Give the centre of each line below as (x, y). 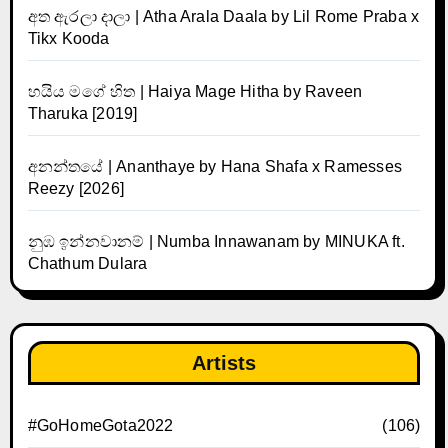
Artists (224, 362)
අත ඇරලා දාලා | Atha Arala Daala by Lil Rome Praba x (223, 16)
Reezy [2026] (75, 188)
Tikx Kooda (68, 38)
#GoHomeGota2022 (100, 425)
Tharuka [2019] (82, 113)
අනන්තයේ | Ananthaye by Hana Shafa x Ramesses (214, 166)
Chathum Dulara (87, 263)
